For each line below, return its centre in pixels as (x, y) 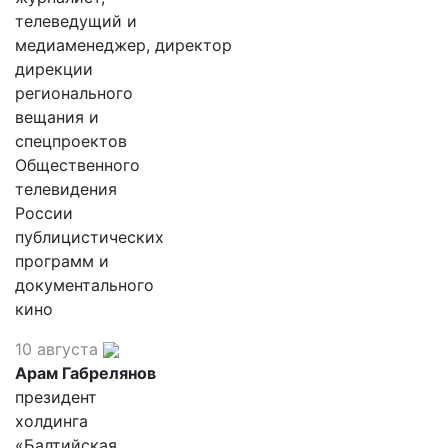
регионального (74, 92)
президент (56, 396)
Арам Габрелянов (85, 372)
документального (84, 284)
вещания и (57, 116)
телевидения (66, 188)
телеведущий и (76, 20)
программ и (62, 260)
